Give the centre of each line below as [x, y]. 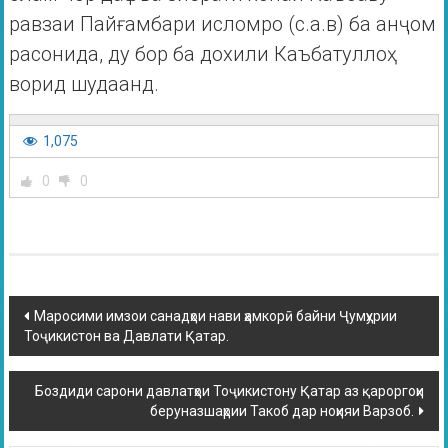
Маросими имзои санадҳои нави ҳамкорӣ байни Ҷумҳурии [215, 316]
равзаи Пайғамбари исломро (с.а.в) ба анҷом [222, 24]
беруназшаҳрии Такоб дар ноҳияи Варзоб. [282, 411]
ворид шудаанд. [83, 84]
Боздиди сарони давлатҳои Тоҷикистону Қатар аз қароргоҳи [230, 391]
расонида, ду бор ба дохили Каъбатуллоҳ [202, 54]
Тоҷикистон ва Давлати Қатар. [126, 336]
